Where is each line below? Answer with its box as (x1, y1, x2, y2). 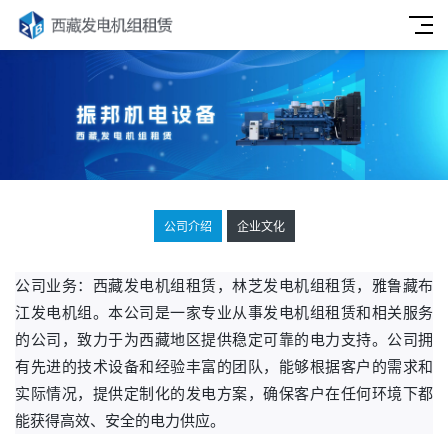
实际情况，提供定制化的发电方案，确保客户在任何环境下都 (15, 384, 433, 403)
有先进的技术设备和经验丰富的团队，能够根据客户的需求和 (15, 357, 433, 376)
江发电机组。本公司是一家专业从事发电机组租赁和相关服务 (15, 303, 433, 322)
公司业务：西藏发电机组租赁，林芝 (15, 276, 263, 295)
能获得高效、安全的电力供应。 (15, 411, 225, 430)
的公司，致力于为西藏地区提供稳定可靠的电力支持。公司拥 (15, 330, 433, 349)
